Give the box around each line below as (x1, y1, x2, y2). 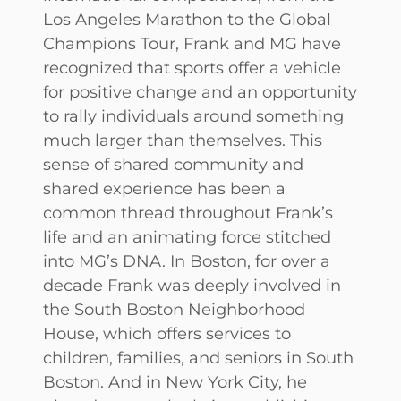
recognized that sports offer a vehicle (43, 56, 341, 78)
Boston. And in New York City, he (43, 371, 307, 392)
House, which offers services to (43, 322, 291, 344)
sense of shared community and (43, 153, 303, 175)
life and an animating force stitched (43, 226, 331, 247)
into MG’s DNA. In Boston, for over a (43, 250, 330, 271)
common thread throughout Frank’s (43, 201, 333, 223)
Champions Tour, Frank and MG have (43, 32, 341, 54)
